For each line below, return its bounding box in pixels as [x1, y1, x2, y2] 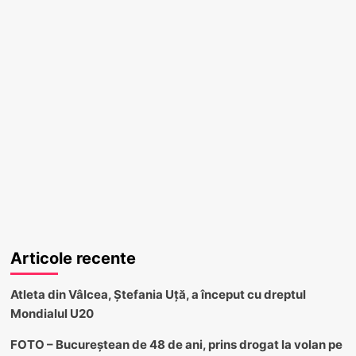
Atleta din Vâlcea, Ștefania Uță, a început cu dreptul [10, 286, 306, 302]
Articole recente [10, 248, 136, 268]
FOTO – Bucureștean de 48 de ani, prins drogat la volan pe [10, 336, 342, 352]
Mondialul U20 [10, 305, 94, 321]
